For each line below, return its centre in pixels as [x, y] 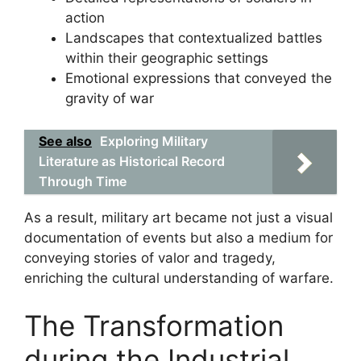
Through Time [83, 181]
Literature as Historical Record [132, 161]
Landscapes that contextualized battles [194, 38]
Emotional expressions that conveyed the [199, 78]
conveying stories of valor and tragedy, [150, 257]
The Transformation [154, 326]
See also [65, 141]
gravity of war [110, 98]
